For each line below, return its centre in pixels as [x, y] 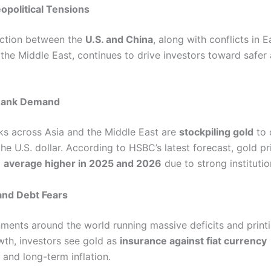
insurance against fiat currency [193, 240]
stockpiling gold [216, 132]
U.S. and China [119, 39]
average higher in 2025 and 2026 [83, 164]
